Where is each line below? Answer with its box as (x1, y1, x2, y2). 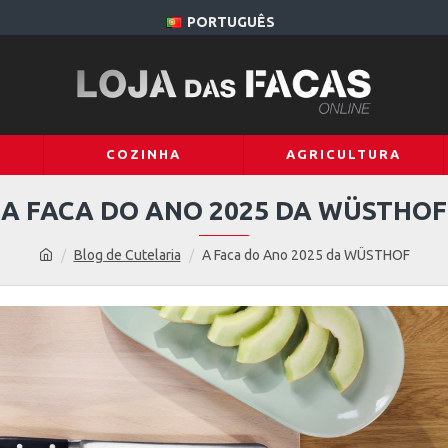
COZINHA (105, 147, 181, 161)
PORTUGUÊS (187, 14, 275, 30)
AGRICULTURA (285, 147, 401, 161)
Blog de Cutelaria (73, 247, 181, 263)
